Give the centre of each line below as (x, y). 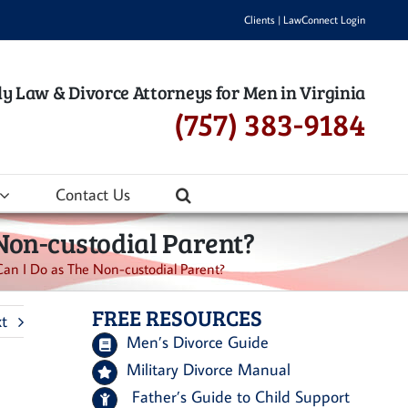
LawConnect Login (324, 20)
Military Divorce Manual (209, 370)
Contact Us (93, 194)
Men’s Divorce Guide (198, 342)
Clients (260, 20)
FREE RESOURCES (177, 317)
